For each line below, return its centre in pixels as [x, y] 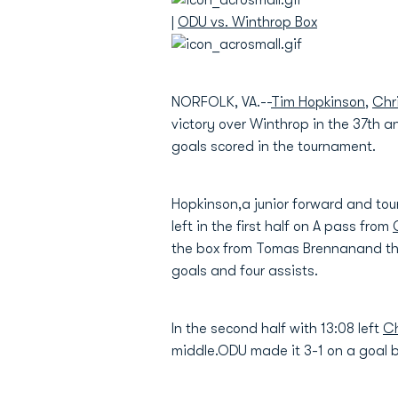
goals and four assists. [245, 271]
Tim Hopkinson [318, 102]
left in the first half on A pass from [282, 227]
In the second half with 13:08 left [277, 329]
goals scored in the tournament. [274, 147]
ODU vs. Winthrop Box [247, 22]
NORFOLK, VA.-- [221, 102]
